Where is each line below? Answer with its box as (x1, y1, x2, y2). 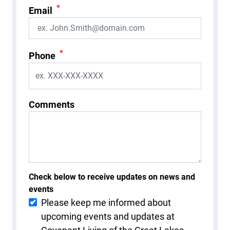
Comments (29, 99, 74, 110)
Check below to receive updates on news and (29, 171, 195, 182)
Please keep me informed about (41, 197, 171, 208)
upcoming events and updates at (41, 210, 175, 222)
